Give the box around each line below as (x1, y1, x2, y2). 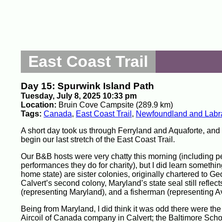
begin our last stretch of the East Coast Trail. (21, 135, 175, 144)
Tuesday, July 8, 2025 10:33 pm (21, 92, 137, 100)
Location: (21, 101, 58, 109)
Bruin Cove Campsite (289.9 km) (58, 101, 173, 109)
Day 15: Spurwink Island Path (21, 81, 154, 91)
